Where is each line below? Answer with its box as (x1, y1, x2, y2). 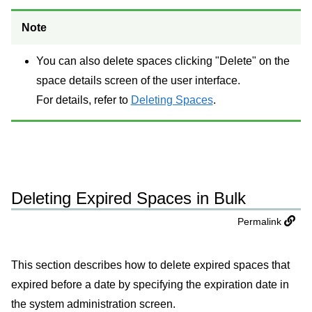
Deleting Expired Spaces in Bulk (11, 189, 246, 208)
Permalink (237, 216, 281, 228)
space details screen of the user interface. (36, 74, 240, 86)
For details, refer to (36, 93, 131, 106)
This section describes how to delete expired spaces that (11, 259, 290, 272)
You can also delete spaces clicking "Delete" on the (36, 54, 290, 67)
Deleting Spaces (130, 93, 213, 106)
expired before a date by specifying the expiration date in (11, 279, 289, 291)
